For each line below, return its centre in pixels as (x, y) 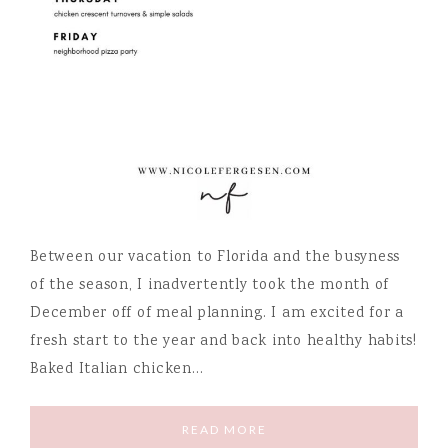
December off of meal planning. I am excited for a (217, 313)
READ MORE (224, 429)
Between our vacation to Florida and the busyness (215, 257)
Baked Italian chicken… (117, 369)
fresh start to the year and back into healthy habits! (223, 341)
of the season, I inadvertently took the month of (209, 285)
